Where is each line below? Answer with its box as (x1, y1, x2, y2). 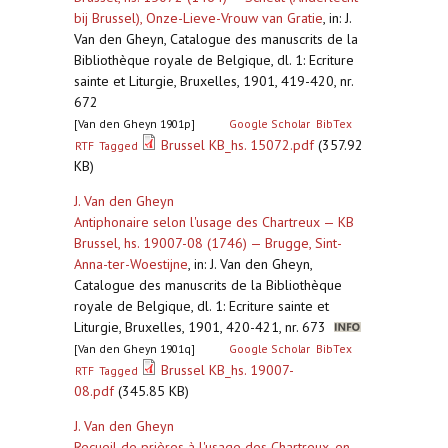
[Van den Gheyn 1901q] (74, 341, 195, 356)
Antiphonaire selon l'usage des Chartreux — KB (74, 213, 354, 231)
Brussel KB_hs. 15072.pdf (161, 136, 315, 154)
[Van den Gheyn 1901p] (74, 116, 195, 131)
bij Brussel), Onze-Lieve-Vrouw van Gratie (74, 9, 323, 27)
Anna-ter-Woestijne (74, 255, 188, 273)
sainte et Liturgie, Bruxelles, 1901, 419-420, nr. (74, 72, 353, 90)
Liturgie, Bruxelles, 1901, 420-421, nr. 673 (74, 318, 334, 336)
